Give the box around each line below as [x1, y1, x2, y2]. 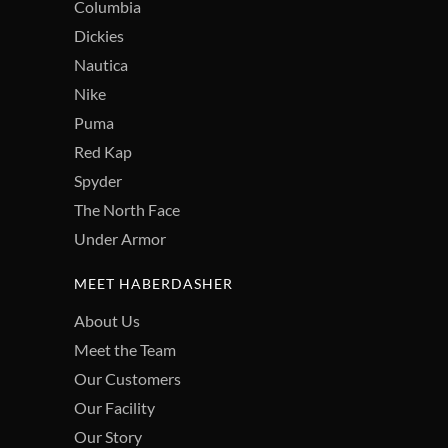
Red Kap [74, 141, 132, 161]
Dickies [74, 25, 124, 45]
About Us [74, 310, 140, 330]
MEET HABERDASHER [74, 274, 233, 292]
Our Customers [74, 368, 181, 388]
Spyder [74, 170, 122, 190]
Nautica [74, 54, 128, 74]
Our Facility [74, 397, 155, 417]
